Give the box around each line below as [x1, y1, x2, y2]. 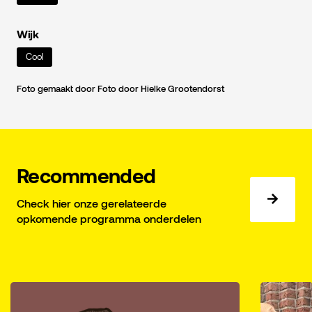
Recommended [17, 164, 156, 187]
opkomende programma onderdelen [17, 211, 201, 225]
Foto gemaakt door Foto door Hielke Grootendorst [17, 82, 224, 94]
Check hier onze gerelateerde [17, 196, 166, 210]
